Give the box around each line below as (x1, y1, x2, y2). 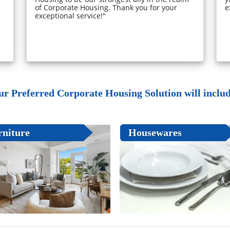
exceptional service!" (35, 10, 106, 21)
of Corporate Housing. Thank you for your (35, 2, 178, 12)
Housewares (128, 127, 182, 139)
